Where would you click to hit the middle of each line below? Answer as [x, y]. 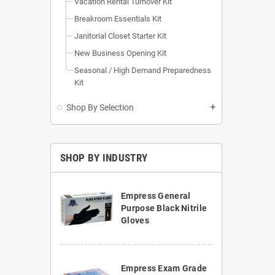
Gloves [135, 221]
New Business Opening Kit [120, 53]
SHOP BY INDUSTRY [104, 158]
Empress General [156, 196]
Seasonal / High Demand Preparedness [143, 71]
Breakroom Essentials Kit [118, 19]
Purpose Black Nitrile [164, 208]
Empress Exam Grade [164, 269]
